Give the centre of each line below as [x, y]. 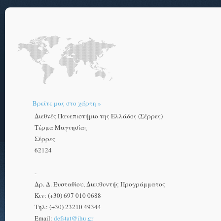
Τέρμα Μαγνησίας [61, 127]
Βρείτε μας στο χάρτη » [67, 103]
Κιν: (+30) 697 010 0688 [68, 195]
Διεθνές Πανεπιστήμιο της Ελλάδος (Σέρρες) [99, 116]
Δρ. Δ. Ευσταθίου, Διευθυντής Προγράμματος [100, 184]
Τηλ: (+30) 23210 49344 [68, 207]
